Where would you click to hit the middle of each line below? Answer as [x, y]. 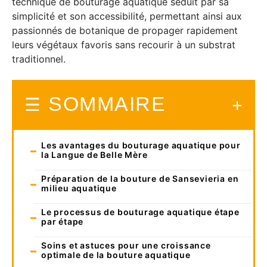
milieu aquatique [79, 188]
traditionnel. [39, 59]
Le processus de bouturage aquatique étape [140, 212]
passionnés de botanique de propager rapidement [125, 30]
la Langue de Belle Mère [94, 154]
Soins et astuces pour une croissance [126, 245]
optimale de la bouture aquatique [116, 254]
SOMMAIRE [107, 103]
